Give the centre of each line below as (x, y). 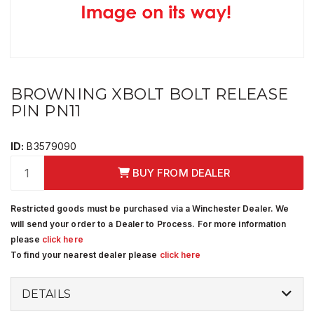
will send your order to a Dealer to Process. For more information (149, 224)
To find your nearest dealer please (85, 254)
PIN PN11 (46, 111)
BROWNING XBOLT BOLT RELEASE (149, 94)
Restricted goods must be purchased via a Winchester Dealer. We (150, 208)
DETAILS (46, 294)
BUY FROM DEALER (180, 172)
